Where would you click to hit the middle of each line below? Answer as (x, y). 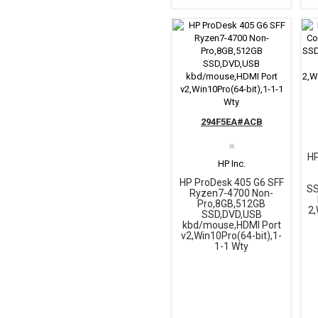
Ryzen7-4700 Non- (231, 193)
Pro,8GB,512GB (231, 203)
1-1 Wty (231, 246)
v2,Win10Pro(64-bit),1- (231, 235)
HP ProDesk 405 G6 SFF (231, 182)
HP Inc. (231, 163)
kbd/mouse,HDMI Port (231, 225)
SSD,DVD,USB (231, 214)
